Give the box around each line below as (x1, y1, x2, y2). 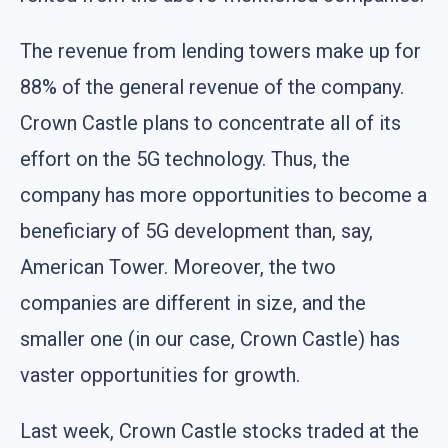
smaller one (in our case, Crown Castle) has (20, 326, 400, 351)
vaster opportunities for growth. (20, 362, 300, 387)
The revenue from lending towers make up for (20, 38, 421, 63)
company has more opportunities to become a (20, 182, 427, 207)
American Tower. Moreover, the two (20, 254, 336, 279)
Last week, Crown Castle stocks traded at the (20, 418, 419, 443)
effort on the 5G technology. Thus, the (20, 146, 350, 171)
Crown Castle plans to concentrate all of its (20, 110, 401, 135)
